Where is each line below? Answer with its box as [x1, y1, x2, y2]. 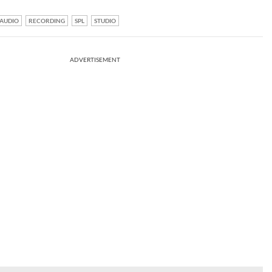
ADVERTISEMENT [70, 56, 120, 64]
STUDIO [94, 17, 116, 25]
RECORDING [29, 17, 65, 25]
